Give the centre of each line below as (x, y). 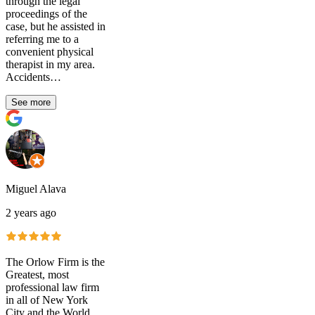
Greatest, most (37, 275)
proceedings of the (46, 14)
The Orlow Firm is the (55, 262)
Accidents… (33, 77)
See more (31, 103)
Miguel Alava (36, 189)
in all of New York (47, 300)
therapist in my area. (50, 65)
